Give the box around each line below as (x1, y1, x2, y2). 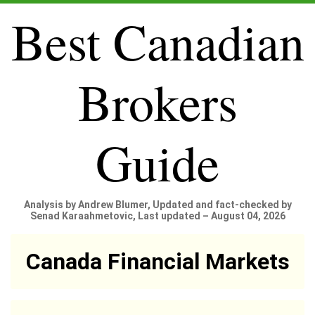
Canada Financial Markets (25, 248, 290, 275)
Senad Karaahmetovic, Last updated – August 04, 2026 (30, 210, 285, 221)
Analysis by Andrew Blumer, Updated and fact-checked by (23, 199, 292, 210)
